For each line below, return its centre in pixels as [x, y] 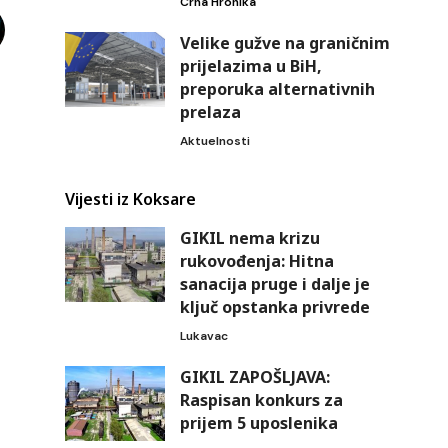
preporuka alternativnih [277, 88]
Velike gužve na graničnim [284, 42]
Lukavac [203, 335]
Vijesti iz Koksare [130, 198]
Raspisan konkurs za [261, 399]
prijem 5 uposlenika [258, 422]
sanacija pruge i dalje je [274, 283]
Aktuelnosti [214, 140]
